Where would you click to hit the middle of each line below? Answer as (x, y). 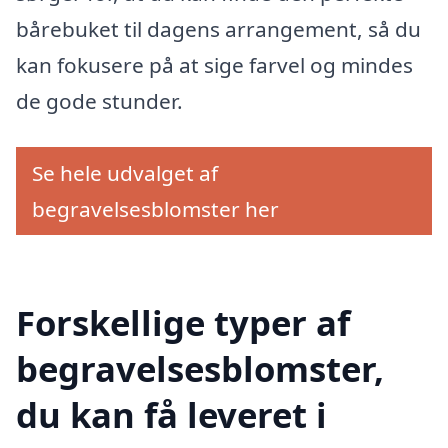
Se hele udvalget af (125, 172)
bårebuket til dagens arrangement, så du (218, 29)
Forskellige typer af (183, 322)
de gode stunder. (99, 101)
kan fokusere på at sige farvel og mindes (214, 65)
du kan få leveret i (171, 414)
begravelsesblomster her (155, 208)
